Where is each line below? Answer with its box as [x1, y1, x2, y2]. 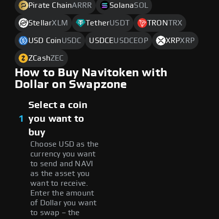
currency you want [30, 150, 96, 158]
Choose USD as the [30, 140, 99, 148]
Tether [86, 19, 110, 27]
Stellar [28, 19, 52, 27]
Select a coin [28, 100, 88, 110]
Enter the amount [30, 189, 94, 197]
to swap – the [30, 208, 80, 217]
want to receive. [30, 179, 88, 187]
